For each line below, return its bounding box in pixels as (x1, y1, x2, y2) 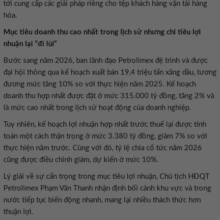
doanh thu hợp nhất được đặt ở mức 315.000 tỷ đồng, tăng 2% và (3, 92, 214, 100)
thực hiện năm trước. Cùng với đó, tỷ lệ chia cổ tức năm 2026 (3, 144, 202, 152)
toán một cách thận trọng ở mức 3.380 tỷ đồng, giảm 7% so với (3, 133, 207, 140)
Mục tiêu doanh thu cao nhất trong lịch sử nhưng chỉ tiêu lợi (3, 28, 201, 36)
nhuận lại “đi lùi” (3, 40, 57, 48)
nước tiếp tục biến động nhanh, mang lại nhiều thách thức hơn (3, 196, 201, 204)
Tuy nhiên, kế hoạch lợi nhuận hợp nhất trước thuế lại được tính (3, 121, 206, 128)
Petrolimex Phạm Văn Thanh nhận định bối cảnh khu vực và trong (3, 185, 211, 192)
